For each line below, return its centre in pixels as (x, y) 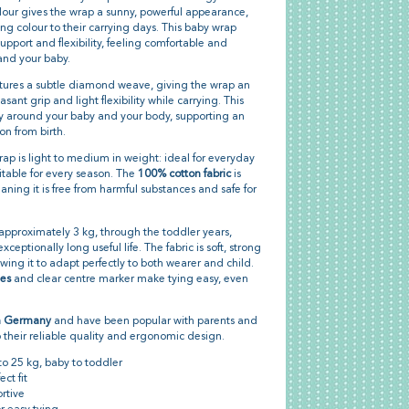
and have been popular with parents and (154, 321)
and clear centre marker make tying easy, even (129, 279)
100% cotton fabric (184, 175)
